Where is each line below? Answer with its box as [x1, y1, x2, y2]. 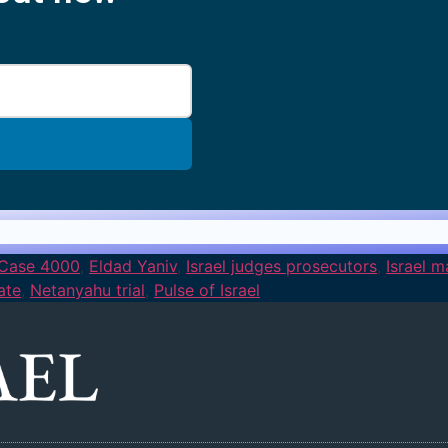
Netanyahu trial [30, 279, 145, 300]
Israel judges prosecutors [186, 255, 377, 276]
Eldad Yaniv [89, 255, 177, 276]
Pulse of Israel [154, 279, 260, 300]
